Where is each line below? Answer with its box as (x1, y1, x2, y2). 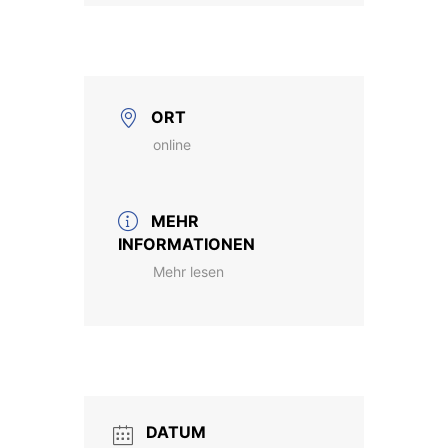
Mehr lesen (153, 263, 224, 281)
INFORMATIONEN (118, 234, 255, 255)
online (153, 136, 191, 154)
